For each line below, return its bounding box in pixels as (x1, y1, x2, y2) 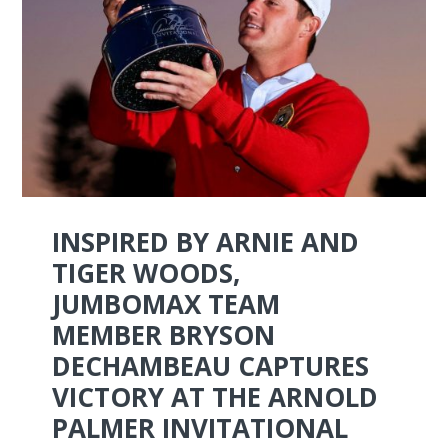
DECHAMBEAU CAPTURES (52, 348, 370, 385)
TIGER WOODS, (52, 255, 241, 292)
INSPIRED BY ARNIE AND (52, 224, 360, 261)
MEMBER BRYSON (52, 317, 276, 354)
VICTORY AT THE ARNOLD (52, 379, 379, 416)
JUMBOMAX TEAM (52, 286, 281, 323)
